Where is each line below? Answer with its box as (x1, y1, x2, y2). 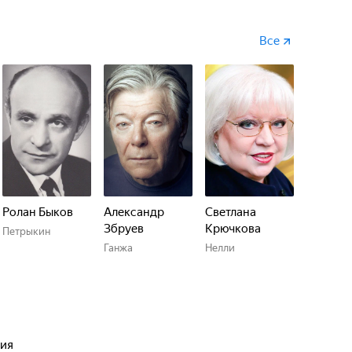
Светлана (205, 205, 256, 219)
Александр (104, 205, 164, 219)
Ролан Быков (2, 205, 73, 219)
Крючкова (205, 222, 261, 236)
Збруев (104, 222, 144, 236)
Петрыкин (2, 225, 50, 237)
